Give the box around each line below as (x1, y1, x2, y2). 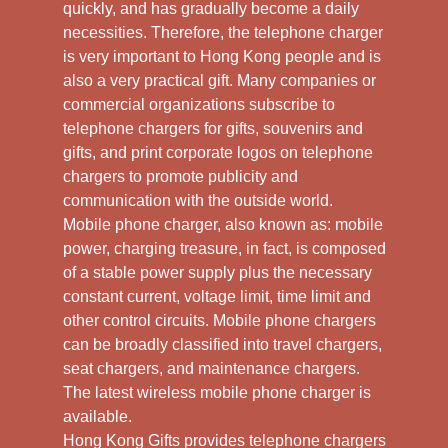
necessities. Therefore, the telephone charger (62, 23, 383, 41)
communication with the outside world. (62, 191, 333, 209)
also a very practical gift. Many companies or (62, 71, 376, 89)
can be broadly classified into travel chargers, (62, 335, 382, 353)
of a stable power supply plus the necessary (62, 263, 372, 281)
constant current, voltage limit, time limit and (62, 287, 371, 305)
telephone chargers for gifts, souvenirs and (62, 119, 363, 137)
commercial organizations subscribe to (62, 95, 335, 113)
